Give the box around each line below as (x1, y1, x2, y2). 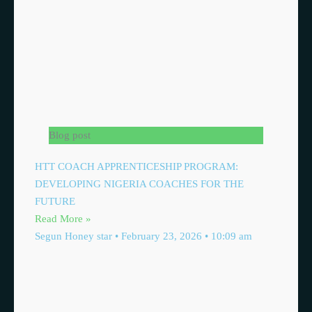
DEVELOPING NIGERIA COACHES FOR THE (35, 178, 244, 189)
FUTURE (35, 196, 75, 207)
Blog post (49, 130, 91, 141)
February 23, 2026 (118, 231, 205, 242)
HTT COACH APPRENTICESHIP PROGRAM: (35, 161, 238, 172)
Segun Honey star (35, 231, 115, 242)
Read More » (35, 213, 91, 224)
